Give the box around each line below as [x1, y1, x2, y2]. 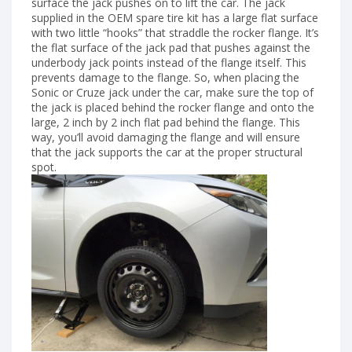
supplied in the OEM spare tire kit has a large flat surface [31, 9, 318, 25]
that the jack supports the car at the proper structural [31, 144, 302, 159]
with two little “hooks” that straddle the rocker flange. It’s [31, 24, 319, 40]
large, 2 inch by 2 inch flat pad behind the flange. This [31, 114, 300, 130]
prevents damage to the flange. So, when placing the [31, 69, 299, 85]
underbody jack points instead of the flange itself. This [31, 54, 306, 70]
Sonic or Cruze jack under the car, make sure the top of [31, 84, 313, 100]
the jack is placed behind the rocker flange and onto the [31, 99, 314, 115]
